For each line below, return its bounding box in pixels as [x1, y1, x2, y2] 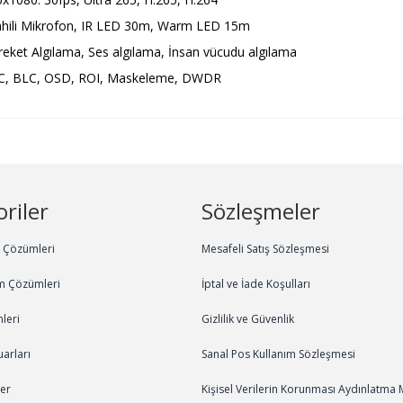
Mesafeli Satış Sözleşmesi [201, 240, 330, 256]
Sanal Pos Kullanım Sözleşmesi [201, 345, 356, 362]
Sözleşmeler [201, 195, 321, 226]
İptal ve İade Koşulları [201, 275, 311, 291]
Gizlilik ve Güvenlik [201, 310, 295, 327]
